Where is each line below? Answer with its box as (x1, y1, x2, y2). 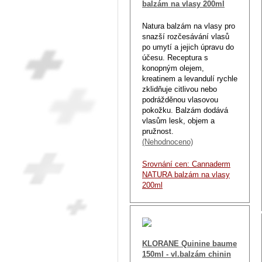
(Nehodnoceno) (142, 137, 193, 146)
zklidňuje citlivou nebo (142, 84, 217, 94)
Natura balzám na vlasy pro (142, 21, 235, 30)
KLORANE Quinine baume (142, 239, 237, 248)
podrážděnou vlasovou (142, 95, 218, 104)
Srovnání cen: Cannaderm (142, 159, 230, 168)
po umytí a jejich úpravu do (142, 42, 234, 51)
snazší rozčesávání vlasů (142, 32, 229, 41)
